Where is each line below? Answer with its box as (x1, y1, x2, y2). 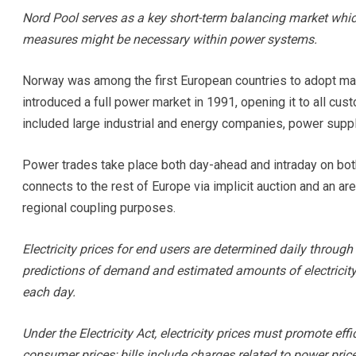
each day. (21, 284, 75, 300)
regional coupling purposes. (21, 200, 176, 215)
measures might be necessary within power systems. (21, 32, 317, 47)
